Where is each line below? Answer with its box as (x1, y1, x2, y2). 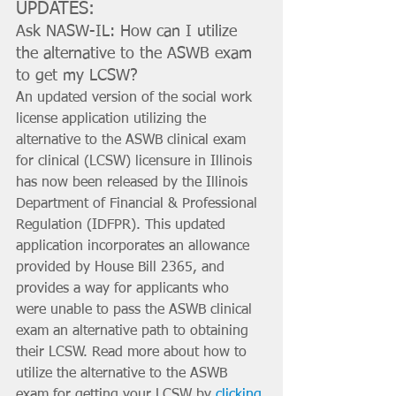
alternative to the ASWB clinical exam (16, 133, 250, 148)
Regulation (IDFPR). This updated (16, 217, 230, 232)
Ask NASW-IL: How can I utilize (16, 23, 242, 40)
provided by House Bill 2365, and (16, 260, 229, 275)
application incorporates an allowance (16, 239, 254, 254)
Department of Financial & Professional (16, 196, 262, 211)
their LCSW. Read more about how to (16, 345, 251, 360)
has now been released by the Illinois (16, 175, 252, 190)
